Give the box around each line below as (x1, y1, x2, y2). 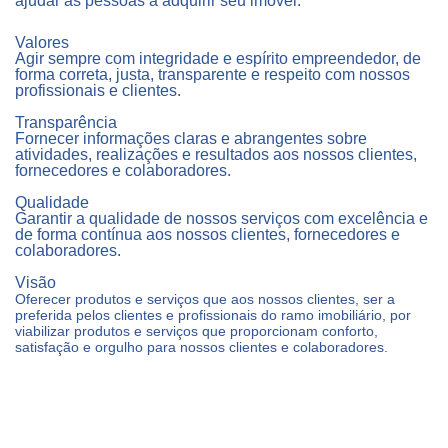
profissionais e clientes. (15, 82, 181, 99)
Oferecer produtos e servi (15, 291, 177, 307)
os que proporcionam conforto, (183, 323, 378, 339)
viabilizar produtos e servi (15, 323, 176, 339)
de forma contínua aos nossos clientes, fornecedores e (15, 226, 400, 243)
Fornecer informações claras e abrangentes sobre (15, 130, 367, 147)
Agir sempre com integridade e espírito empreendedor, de (15, 50, 421, 67)
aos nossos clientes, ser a (231, 291, 395, 307)
